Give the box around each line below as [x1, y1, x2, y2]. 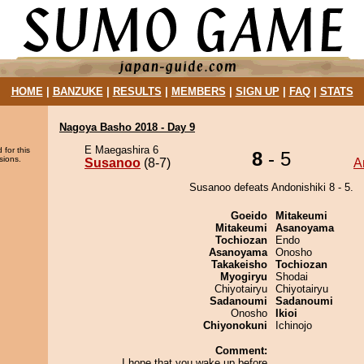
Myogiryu [220, 271, 267, 283]
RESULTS [112, 85, 162, 97]
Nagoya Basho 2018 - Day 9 [59, 121, 195, 133]
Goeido [231, 210, 267, 222]
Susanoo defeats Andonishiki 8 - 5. [189, 181, 353, 193]
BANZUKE [52, 85, 103, 97]
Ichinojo [275, 319, 312, 331]
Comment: [215, 344, 267, 357]
